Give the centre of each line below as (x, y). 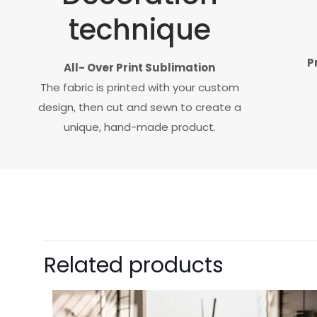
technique (139, 30)
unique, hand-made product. (139, 127)
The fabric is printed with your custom (139, 87)
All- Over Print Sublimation (139, 68)
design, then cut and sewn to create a (139, 107)
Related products (134, 265)
